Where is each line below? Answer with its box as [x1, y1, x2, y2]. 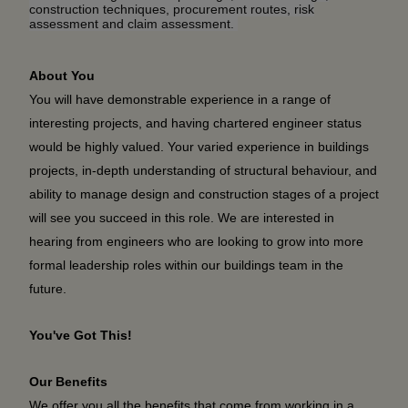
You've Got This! [29, 327, 132, 342]
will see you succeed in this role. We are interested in [29, 209, 334, 225]
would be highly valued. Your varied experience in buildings [29, 138, 369, 154]
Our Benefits [29, 373, 107, 389]
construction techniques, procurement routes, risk [29, 2, 314, 17]
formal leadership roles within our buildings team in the [29, 257, 343, 272]
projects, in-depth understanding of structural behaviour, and [29, 162, 377, 178]
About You [29, 67, 95, 83]
